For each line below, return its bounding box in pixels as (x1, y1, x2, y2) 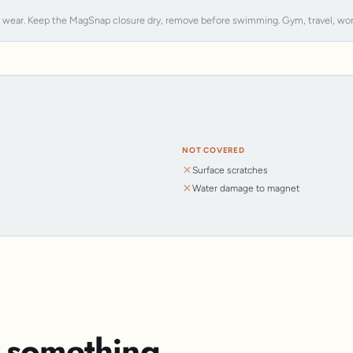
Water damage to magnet (192, 182, 299, 194)
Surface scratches (192, 164, 268, 176)
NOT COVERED (182, 144, 245, 155)
